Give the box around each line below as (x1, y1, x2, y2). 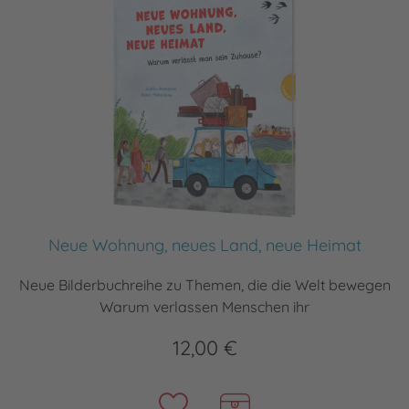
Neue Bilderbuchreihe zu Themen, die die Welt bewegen (18, 276, 391, 295)
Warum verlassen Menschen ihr (100, 298, 309, 317)
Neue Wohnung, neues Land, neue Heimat (47, 235, 362, 257)
